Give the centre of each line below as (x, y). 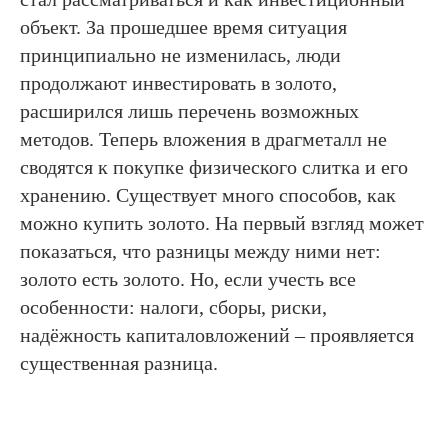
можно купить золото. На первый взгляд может (222, 222)
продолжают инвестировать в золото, (178, 82)
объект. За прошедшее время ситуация (183, 26)
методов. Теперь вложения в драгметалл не (203, 138)
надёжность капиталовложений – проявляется (217, 334)
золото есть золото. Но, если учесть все (188, 278)
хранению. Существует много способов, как (208, 194)
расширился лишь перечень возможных (189, 110)
